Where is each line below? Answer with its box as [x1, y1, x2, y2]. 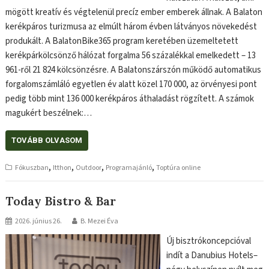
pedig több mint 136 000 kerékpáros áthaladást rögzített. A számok [5, 92, 255, 105]
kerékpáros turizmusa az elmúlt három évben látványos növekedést [5, 20, 258, 33]
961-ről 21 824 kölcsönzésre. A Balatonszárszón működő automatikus [5, 63, 262, 76]
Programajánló [106, 162, 153, 173]
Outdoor [76, 162, 102, 173]
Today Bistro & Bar [5, 193, 116, 209]
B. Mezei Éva [80, 216, 119, 227]
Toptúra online [156, 162, 201, 173]
